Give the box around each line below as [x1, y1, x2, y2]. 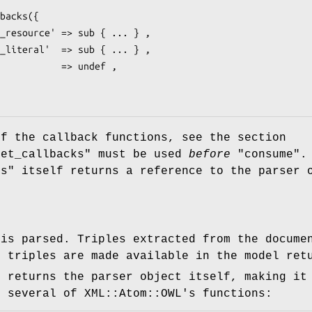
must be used [91, 148, 189, 161]
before [189, 148, 231, 161]
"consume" [237, 148, 300, 161]
